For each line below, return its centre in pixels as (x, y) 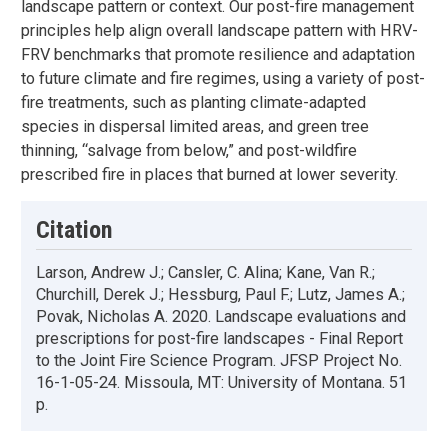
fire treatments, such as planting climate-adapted (193, 103)
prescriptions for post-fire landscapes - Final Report (219, 339)
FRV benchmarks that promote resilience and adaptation (218, 55)
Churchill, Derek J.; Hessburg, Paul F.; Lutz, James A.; (220, 295)
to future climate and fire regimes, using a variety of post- (223, 79)
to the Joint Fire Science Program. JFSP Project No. (219, 361)
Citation (74, 230)
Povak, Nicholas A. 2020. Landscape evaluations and (221, 317)
